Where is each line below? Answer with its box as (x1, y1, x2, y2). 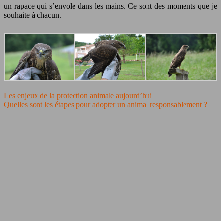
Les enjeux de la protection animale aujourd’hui (4, 91, 152, 100)
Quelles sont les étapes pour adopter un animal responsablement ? (4, 100, 207, 109)
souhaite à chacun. (4, 10, 61, 19)
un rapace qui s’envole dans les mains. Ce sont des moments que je (4, 1, 217, 10)
